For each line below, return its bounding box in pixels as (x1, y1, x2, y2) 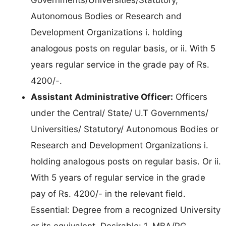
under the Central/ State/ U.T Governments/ (31, 107, 208, 118)
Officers (173, 91, 207, 102)
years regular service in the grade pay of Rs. (31, 59, 209, 70)
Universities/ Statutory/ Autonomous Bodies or (31, 124, 218, 134)
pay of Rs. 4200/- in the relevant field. (31, 188, 186, 199)
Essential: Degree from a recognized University (31, 204, 220, 215)
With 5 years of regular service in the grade (31, 172, 205, 183)
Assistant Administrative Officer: (31, 91, 173, 102)
